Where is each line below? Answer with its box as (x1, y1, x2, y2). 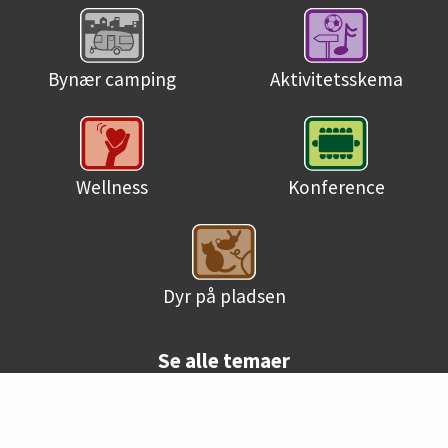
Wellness (76, 175, 148, 200)
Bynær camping (48, 67, 176, 92)
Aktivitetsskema (269, 67, 403, 92)
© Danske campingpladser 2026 (129, 421, 319, 440)
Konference (287, 175, 385, 200)
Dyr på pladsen (162, 283, 286, 308)
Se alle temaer (158, 347, 290, 374)
